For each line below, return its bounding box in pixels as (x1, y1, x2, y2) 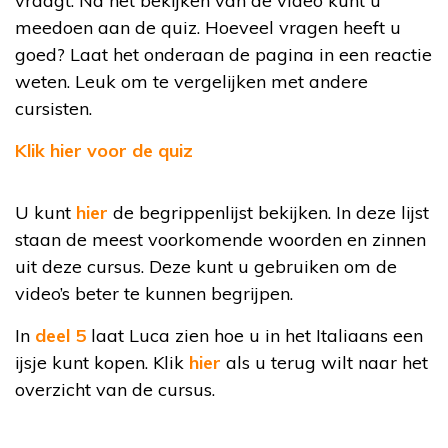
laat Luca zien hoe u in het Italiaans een (86, 324, 423, 347)
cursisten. (15, 97, 92, 120)
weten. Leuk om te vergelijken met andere (15, 70, 368, 93)
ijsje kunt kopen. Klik (15, 351, 189, 374)
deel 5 (35, 324, 86, 347)
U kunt (15, 201, 76, 224)
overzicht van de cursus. (15, 378, 215, 401)
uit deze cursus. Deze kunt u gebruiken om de (15, 255, 397, 278)
